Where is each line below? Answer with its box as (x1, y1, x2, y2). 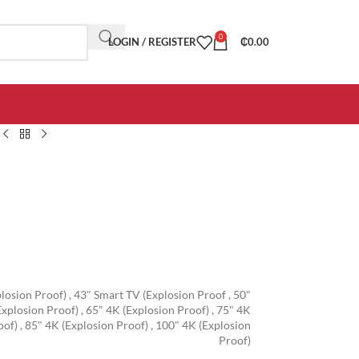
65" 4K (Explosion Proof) (85, 303, 209, 317)
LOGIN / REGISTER (108, 35, 196, 48)
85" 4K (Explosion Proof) (24, 318, 148, 332)
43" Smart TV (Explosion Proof (73, 288, 226, 301)
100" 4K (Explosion (155, 318, 251, 332)
